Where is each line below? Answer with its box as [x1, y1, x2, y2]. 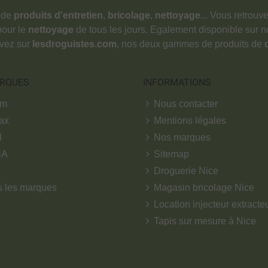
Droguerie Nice [154, 165, 218, 176]
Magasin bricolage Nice [154, 182, 254, 193]
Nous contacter [154, 98, 218, 109]
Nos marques [154, 132, 211, 142]
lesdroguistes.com [32, 38, 117, 49]
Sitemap [154, 148, 189, 159]
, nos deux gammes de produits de [116, 38, 264, 49]
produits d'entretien [13, 10, 103, 20]
